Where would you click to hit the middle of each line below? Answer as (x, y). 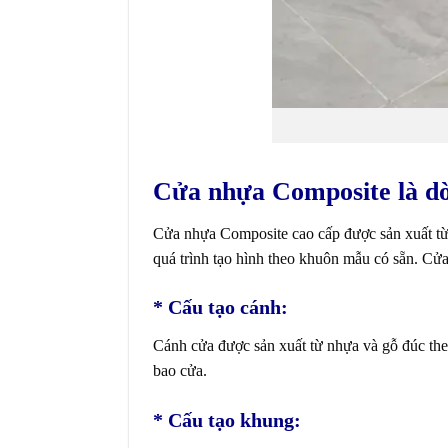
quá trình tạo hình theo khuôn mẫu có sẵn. (287, 258)
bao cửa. (179, 371)
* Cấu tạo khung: (226, 420)
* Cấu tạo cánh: (220, 307)
